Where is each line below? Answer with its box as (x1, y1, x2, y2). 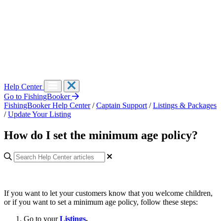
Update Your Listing (8, 110, 71, 119)
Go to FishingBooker (4, 92, 72, 101)
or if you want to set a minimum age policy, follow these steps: (4, 197, 198, 206)
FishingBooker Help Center (4, 101, 90, 110)
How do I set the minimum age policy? (4, 129, 198, 142)
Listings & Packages (153, 101, 217, 110)
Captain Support (96, 101, 147, 110)
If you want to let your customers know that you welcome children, (4, 188, 213, 197)
